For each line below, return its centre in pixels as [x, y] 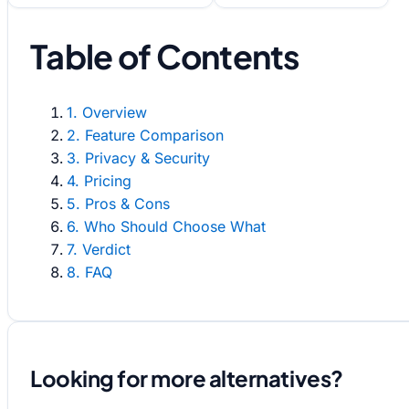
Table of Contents [165, 56]
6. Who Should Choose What [166, 226]
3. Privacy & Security [138, 157]
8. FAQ [89, 272]
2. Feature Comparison [145, 135]
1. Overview [107, 112]
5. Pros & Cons [118, 203]
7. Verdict [99, 249]
